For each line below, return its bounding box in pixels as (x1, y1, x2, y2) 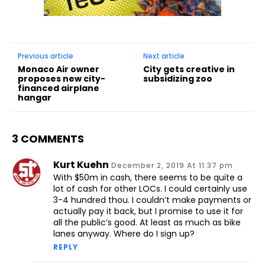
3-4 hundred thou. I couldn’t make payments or (53, 193, 251, 206)
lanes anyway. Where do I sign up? (53, 227, 195, 240)
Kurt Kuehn (53, 157, 109, 172)
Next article (143, 50, 185, 61)
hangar (18, 91, 51, 104)
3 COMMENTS (12, 131, 84, 146)
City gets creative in (143, 63, 235, 75)
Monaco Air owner (18, 63, 99, 75)
